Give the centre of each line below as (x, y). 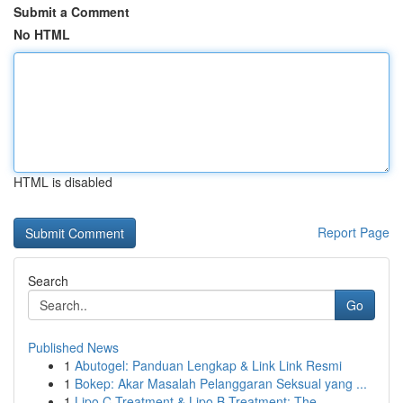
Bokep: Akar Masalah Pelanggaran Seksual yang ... (221, 383)
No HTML (42, 34)
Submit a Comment (72, 12)
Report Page (354, 232)
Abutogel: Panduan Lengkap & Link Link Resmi (208, 365)
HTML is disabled (63, 182)
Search (48, 281)
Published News (73, 347)
